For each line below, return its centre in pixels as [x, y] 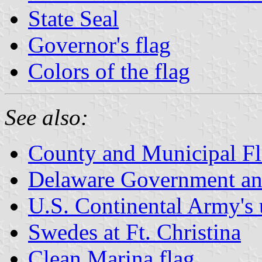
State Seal [73, 18]
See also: [46, 117]
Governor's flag [99, 44]
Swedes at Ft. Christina [135, 232]
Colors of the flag [109, 71]
